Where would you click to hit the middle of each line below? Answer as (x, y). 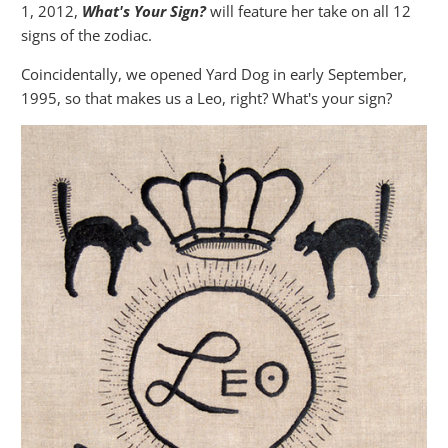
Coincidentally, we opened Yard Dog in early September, (214, 74)
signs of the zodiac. (89, 35)
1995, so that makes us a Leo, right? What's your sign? (207, 98)
